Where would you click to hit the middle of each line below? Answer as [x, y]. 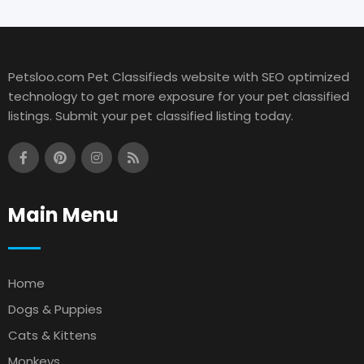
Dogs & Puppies [55, 309]
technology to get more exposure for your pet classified [179, 96]
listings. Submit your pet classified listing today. [151, 115]
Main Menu [63, 214]
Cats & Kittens [52, 335]
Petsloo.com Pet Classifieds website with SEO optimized [179, 76]
